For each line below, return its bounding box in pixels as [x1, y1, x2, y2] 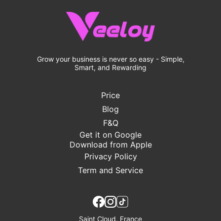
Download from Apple [69, 139, 152, 149]
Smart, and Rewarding [74, 63, 147, 72]
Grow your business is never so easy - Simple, [37, 54, 184, 63]
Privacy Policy [84, 151, 137, 161]
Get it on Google [79, 129, 142, 140]
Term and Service [78, 165, 143, 175]
